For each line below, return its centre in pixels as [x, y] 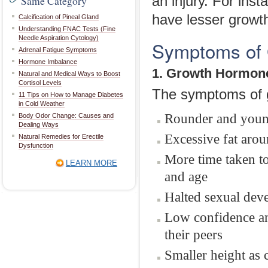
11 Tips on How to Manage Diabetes [71, 95]
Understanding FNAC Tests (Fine [67, 29]
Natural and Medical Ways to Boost [69, 74]
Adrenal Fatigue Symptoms [58, 50]
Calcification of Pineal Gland [59, 17]
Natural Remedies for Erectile [61, 136]
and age [186, 176]
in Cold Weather [42, 103]
